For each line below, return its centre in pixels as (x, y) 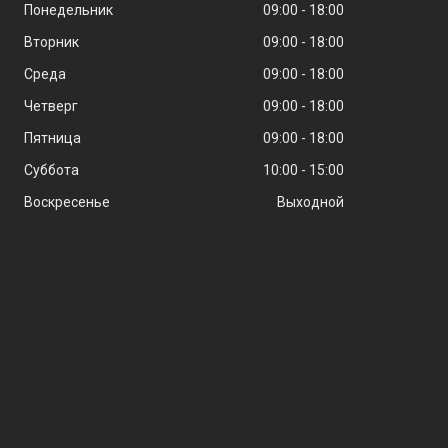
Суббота (51, 169)
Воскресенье (66, 201)
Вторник (51, 41)
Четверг (50, 105)
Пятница (52, 137)
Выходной (310, 201)
